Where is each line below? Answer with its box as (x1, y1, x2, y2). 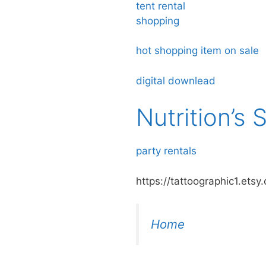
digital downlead (136, 74, 216, 87)
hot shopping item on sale (136, 45, 262, 57)
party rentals (136, 145, 197, 157)
